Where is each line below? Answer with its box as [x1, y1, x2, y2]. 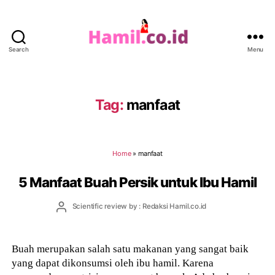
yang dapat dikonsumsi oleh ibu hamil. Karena [12, 257, 214, 269]
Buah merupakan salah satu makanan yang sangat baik [12, 242, 249, 255]
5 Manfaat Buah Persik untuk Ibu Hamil [18, 173, 257, 190]
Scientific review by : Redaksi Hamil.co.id [72, 202, 207, 211]
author [61, 212, 82, 221]
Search [9, 46, 29, 53]
